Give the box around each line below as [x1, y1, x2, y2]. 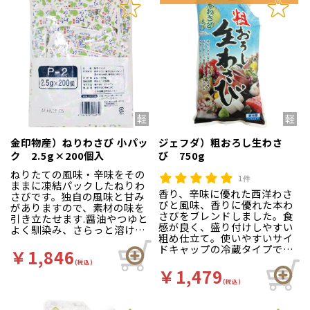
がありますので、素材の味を [10, 200, 145, 215]
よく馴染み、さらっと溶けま [10, 222, 145, 237]
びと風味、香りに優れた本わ [158, 197, 293, 212]
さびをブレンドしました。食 [158, 208, 293, 224]
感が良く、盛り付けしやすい [158, 219, 293, 235]
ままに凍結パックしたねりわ [10, 178, 145, 193]
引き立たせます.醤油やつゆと [10, 211, 148, 226]
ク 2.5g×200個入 [10, 147, 104, 163]
